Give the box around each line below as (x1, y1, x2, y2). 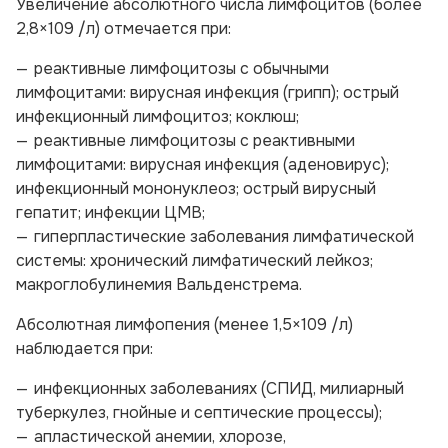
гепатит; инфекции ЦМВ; (16, 202, 205, 223)
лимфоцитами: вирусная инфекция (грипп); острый (16, 82, 399, 103)
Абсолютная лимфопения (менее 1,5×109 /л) (16, 314, 353, 335)
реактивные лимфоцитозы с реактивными (34, 130, 355, 151)
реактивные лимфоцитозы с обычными (34, 58, 329, 79)
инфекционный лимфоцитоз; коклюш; (16, 106, 299, 127)
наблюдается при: (16, 338, 153, 359)
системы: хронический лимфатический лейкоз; (16, 250, 373, 271)
